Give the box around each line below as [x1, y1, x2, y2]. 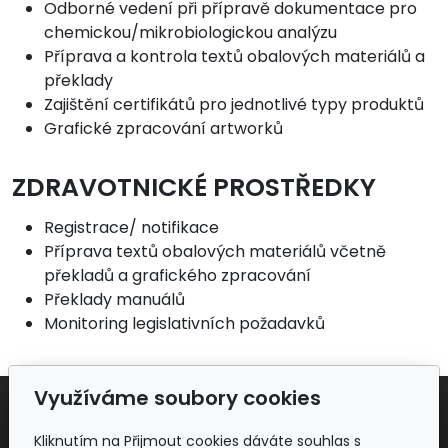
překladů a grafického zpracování [44, 263, 311, 287]
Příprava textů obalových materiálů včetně [44, 239, 386, 263]
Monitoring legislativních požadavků [44, 311, 325, 335]
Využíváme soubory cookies [34, 384, 322, 412]
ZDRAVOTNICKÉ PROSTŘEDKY [12, 170, 376, 206]
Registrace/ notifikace [44, 215, 219, 239]
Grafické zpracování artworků [44, 117, 283, 141]
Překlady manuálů [44, 287, 185, 311]
